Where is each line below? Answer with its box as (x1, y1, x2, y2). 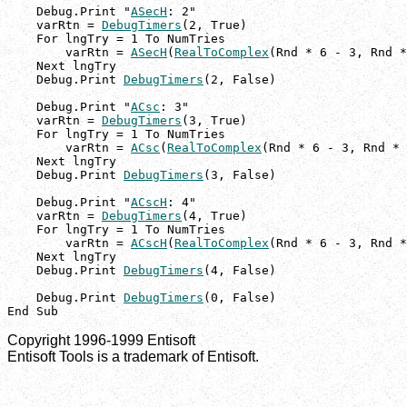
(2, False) (203, 73, 276, 87)
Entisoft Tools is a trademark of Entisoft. (7, 349, 259, 365)
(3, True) (182, 114, 247, 128)
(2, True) (182, 18, 247, 33)
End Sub (7, 304, 58, 319)
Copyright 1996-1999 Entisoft (7, 333, 195, 349)
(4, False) (203, 263, 276, 278)
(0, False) (203, 291, 276, 305)
